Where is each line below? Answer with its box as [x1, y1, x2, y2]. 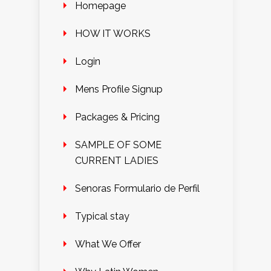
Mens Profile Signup [75, 83, 163, 95]
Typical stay [75, 211, 129, 222]
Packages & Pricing [75, 111, 160, 123]
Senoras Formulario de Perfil [75, 183, 200, 194]
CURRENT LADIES [75, 155, 158, 166]
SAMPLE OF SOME [75, 139, 162, 151]
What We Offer [75, 238, 141, 250]
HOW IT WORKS [75, 28, 151, 39]
